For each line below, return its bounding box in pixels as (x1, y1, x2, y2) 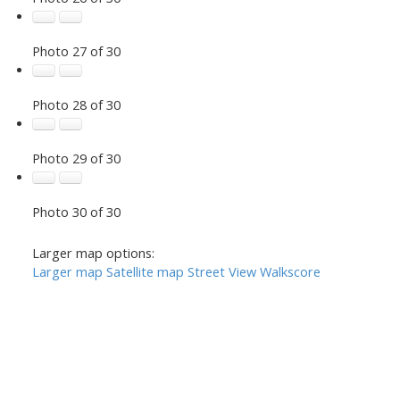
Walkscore (259, 262, 321, 280)
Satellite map (105, 262, 184, 280)
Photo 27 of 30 (31, 41, 121, 60)
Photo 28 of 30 (31, 95, 121, 113)
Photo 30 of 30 (31, 202, 121, 221)
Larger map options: (31, 243, 154, 262)
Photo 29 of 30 (31, 148, 121, 167)
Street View (187, 262, 256, 280)
